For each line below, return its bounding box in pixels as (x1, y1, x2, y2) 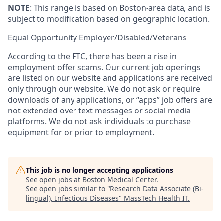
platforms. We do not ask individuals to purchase (8, 115, 191, 127)
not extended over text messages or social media (8, 105, 191, 116)
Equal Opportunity (8, 32, 79, 43)
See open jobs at (26, 174, 82, 184)
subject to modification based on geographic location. (8, 13, 210, 24)
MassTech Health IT (124, 193, 188, 203)
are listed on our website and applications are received (8, 72, 212, 83)
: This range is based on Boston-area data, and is (30, 2, 210, 13)
